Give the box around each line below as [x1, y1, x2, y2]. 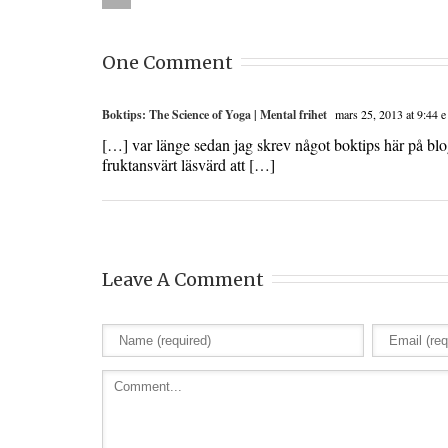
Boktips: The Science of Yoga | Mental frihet [102, 106, 327, 123]
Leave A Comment [102, 268, 264, 291]
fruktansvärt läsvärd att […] [102, 154, 275, 175]
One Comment [102, 51, 233, 74]
